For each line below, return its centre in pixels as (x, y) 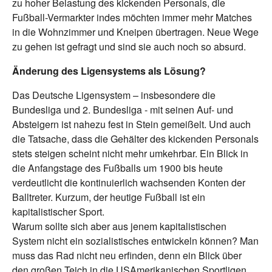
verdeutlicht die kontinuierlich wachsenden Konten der (129, 182)
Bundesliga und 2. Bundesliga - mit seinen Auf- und (123, 109)
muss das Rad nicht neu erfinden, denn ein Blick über (127, 255)
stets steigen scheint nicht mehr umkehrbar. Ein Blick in (130, 153)
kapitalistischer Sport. (58, 211)
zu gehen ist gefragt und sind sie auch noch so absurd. (129, 46)
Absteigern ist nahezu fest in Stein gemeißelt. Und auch (131, 124)
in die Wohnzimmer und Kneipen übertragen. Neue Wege (135, 32)
